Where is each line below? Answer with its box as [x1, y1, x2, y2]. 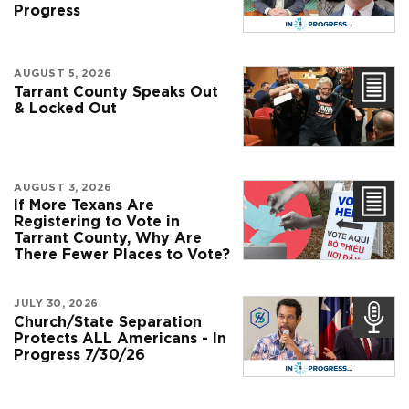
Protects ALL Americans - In [14, 329, 226, 347]
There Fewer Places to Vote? [14, 246, 230, 264]
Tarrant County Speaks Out [14, 82, 218, 100]
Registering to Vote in [14, 213, 180, 231]
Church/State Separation [14, 312, 202, 330]
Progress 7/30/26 [14, 345, 145, 363]
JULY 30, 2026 [14, 297, 99, 310]
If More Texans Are [14, 196, 154, 215]
